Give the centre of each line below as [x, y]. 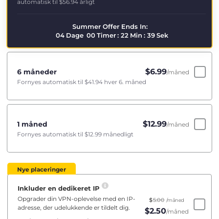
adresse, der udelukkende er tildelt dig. [74, 208]
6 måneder [37, 72]
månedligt [118, 134]
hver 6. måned [124, 82]
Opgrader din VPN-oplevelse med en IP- [77, 199]
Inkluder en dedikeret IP [60, 188]
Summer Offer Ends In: [110, 26]
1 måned [32, 124]
